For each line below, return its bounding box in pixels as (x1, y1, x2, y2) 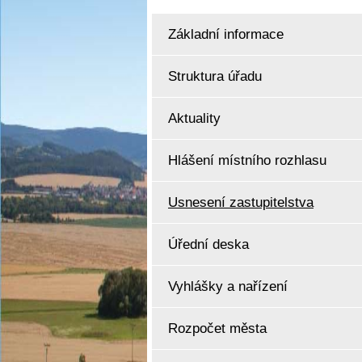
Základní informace (168, 26, 284, 42)
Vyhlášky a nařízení (168, 278, 288, 294)
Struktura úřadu (168, 68, 262, 84)
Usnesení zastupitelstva (168, 194, 314, 210)
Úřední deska (168, 236, 249, 252)
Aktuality (168, 110, 221, 126)
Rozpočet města (168, 320, 267, 336)
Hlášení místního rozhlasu (168, 152, 326, 168)
